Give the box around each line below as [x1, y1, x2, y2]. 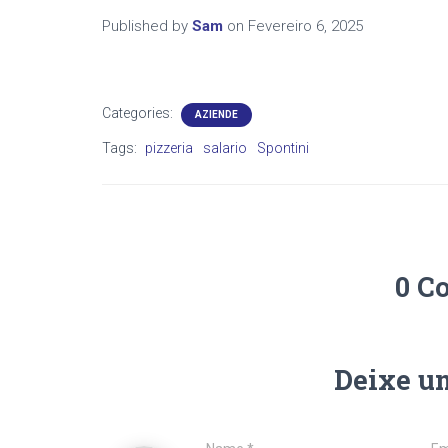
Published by [102, 17, 192, 35]
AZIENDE [195, 109, 238, 120]
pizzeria [145, 140, 193, 156]
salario [203, 140, 247, 156]
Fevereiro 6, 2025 [248, 17, 363, 35]
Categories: [102, 105, 176, 121]
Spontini [257, 140, 309, 156]
